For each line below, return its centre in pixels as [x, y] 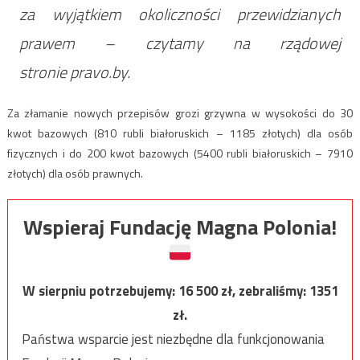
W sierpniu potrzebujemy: [100, 290]
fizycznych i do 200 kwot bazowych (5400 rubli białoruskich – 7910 [180, 153]
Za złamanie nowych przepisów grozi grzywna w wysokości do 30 [180, 112]
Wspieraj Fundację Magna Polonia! [180, 227]
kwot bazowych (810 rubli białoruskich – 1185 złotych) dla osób [180, 133]
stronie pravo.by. [74, 72]
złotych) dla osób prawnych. [75, 173]
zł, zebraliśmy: [265, 290]
